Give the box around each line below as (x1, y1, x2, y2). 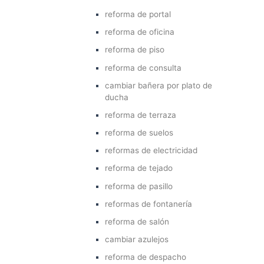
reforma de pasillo (105, 181, 173, 191)
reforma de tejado (105, 163, 173, 173)
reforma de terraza (105, 110, 177, 120)
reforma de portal (105, 9, 171, 19)
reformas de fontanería (105, 199, 193, 209)
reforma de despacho (105, 252, 187, 262)
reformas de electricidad (105, 146, 198, 156)
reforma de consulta (105, 62, 182, 72)
